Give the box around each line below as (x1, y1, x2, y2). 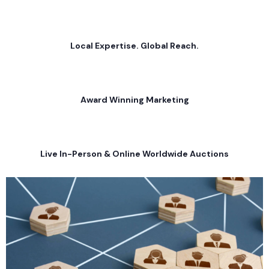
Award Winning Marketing (80, 94, 189, 105)
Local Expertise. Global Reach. (70, 40, 199, 51)
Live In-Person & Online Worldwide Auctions (40, 148, 229, 159)
